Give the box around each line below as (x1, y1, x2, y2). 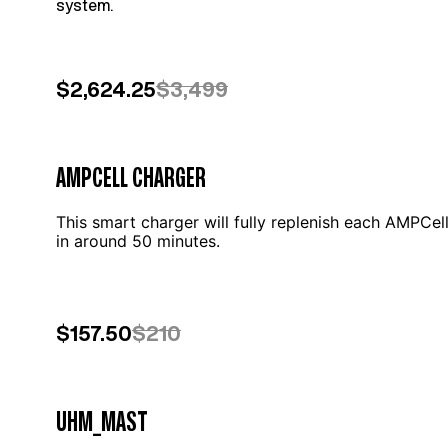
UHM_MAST (56, 400, 148, 441)
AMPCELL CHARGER (56, 156, 206, 197)
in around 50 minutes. (56, 231, 220, 251)
